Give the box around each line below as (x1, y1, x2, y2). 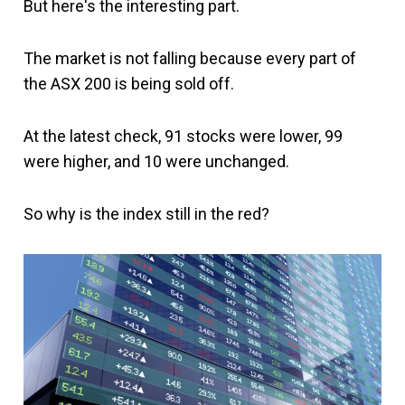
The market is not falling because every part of (24, 49, 356, 68)
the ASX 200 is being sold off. (24, 74, 234, 93)
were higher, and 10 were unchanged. (24, 152, 289, 171)
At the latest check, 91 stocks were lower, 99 (24, 127, 343, 146)
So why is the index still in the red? (24, 204, 269, 223)
